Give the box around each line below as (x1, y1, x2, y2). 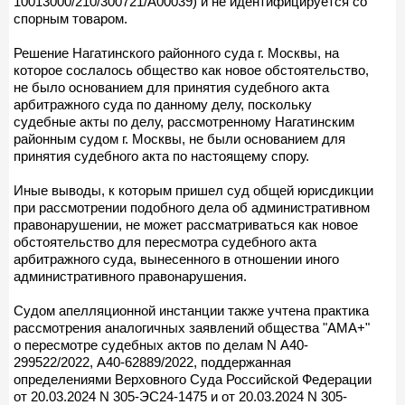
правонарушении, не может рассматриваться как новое (14, 216, 358, 232)
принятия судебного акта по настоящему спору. (14, 147, 309, 164)
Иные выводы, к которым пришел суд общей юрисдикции (14, 182, 373, 198)
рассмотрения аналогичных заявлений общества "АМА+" (14, 319, 370, 335)
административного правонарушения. (14, 268, 247, 284)
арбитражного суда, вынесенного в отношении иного (14, 250, 339, 267)
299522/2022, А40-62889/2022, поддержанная (14, 353, 291, 370)
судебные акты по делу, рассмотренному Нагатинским (14, 113, 354, 129)
